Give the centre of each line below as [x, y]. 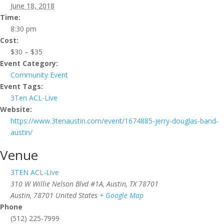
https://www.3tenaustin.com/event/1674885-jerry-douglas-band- [114, 121]
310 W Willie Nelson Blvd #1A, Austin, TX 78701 [84, 184]
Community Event [39, 75]
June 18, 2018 [32, 6]
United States [76, 195]
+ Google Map [121, 195]
